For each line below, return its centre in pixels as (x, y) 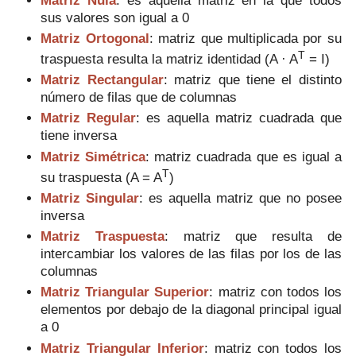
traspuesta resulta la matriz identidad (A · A (170, 59)
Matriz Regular (89, 118)
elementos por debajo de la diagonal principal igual (191, 310)
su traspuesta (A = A (102, 178)
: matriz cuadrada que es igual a (244, 156)
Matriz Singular (90, 198)
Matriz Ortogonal (95, 38)
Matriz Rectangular (102, 80)
